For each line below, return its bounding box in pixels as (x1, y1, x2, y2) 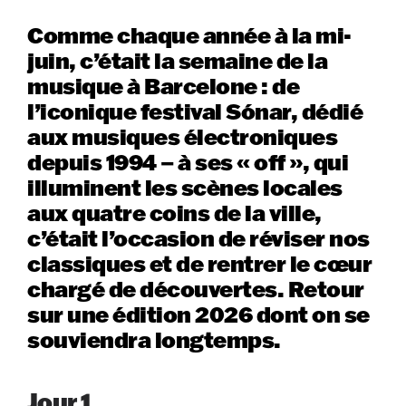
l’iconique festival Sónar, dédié (27, 96, 363, 125)
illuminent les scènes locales (27, 172, 343, 201)
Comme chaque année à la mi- (27, 20, 352, 49)
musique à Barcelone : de (27, 71, 300, 100)
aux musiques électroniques (27, 121, 338, 150)
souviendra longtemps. (27, 324, 281, 353)
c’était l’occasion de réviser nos (27, 223, 370, 252)
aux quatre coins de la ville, (27, 198, 322, 227)
